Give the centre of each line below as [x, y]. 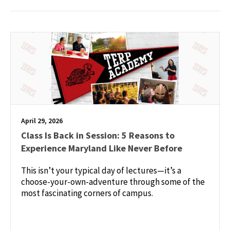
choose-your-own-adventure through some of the [113, 181]
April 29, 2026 [42, 120]
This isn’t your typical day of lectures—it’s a [101, 170]
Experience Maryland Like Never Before [102, 148]
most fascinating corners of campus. [87, 193]
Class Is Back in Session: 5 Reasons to [98, 135]
